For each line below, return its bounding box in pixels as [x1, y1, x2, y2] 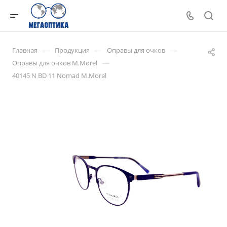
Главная [12, 46, 37, 55]
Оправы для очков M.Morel [12, 58, 97, 67]
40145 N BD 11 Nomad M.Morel [12, 71, 106, 80]
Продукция [55, 46, 90, 55]
